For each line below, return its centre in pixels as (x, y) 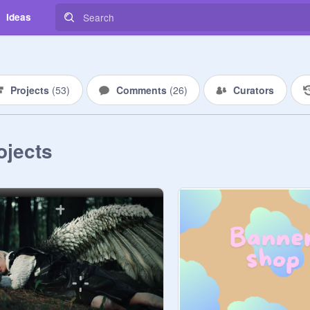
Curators (254, 90)
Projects (31, 90)
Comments (143, 90)
